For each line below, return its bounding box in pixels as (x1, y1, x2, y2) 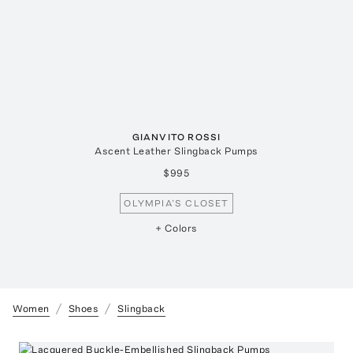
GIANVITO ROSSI (132, 132, 221, 143)
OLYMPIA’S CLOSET (124, 198, 229, 210)
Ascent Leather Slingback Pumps (95, 145, 258, 158)
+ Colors (155, 222, 198, 235)
